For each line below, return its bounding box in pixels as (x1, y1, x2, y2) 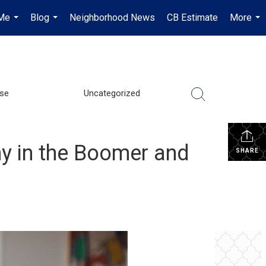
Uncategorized (84, 87, 141, 99)
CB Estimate (167, 12, 218, 23)
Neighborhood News (69, 12, 155, 23)
